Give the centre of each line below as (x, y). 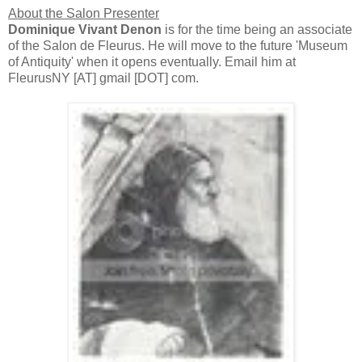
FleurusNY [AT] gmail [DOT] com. (103, 78)
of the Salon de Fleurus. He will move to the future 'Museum (178, 45)
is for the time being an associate (257, 29)
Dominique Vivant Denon (85, 29)
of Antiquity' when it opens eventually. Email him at (152, 61)
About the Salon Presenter (84, 13)
